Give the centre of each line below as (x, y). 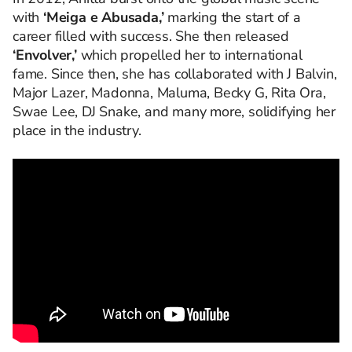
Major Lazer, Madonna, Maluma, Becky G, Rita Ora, (169, 93)
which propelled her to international (189, 55)
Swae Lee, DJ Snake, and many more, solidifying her (174, 112)
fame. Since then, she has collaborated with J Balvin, (175, 74)
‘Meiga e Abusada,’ (102, 17)
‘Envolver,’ (45, 55)
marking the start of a (232, 17)
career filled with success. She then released (151, 36)
